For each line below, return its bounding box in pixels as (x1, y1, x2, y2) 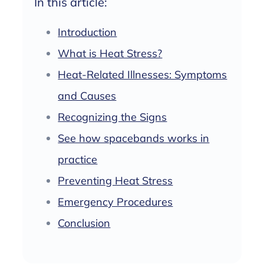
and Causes (58, 88, 117, 103)
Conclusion (58, 216, 111, 230)
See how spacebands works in (58, 131, 210, 145)
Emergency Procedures (58, 194, 173, 209)
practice (58, 152, 98, 166)
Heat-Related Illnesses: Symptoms (58, 67, 227, 81)
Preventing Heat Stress (58, 173, 173, 187)
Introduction (58, 25, 117, 39)
